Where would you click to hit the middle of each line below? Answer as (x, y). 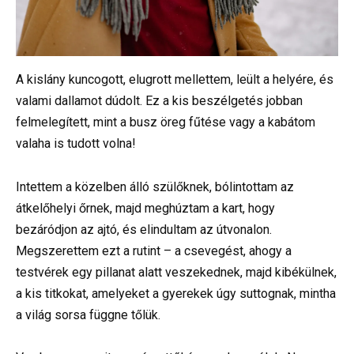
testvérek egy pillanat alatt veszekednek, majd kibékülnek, (176, 272)
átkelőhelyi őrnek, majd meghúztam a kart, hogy (145, 208)
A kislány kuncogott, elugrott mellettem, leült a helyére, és (175, 80)
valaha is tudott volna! (76, 144)
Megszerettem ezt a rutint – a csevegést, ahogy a (154, 250)
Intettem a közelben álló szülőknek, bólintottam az (155, 186)
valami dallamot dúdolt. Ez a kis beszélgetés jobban (159, 101)
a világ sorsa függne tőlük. (88, 314)
